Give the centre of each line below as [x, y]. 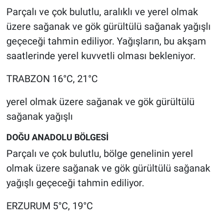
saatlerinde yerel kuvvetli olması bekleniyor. [101, 55]
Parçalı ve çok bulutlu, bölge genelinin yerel [99, 154]
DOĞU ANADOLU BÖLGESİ [57, 137]
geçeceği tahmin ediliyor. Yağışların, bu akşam [106, 41]
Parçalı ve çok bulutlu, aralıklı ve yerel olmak [102, 11]
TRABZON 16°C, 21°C [52, 78]
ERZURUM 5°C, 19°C [49, 206]
